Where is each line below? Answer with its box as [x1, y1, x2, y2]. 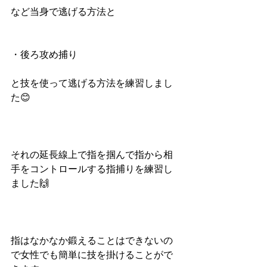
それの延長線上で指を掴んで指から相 [11, 150, 173, 160]
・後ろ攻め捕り [11, 49, 77, 60]
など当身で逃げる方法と [11, 7, 116, 17]
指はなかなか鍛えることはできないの [11, 235, 173, 246]
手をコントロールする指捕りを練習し [11, 164, 173, 175]
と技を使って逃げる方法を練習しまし [11, 78, 173, 89]
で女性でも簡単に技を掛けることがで [11, 250, 173, 260]
